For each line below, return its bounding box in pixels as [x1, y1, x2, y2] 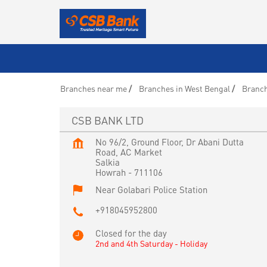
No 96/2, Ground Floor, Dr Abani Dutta [95, 135, 244, 148]
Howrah [95, 166, 126, 178]
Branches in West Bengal [138, 82, 230, 94]
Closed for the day [95, 226, 167, 239]
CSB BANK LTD [71, 113, 144, 127]
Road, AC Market [95, 145, 162, 158]
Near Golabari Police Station [95, 183, 207, 195]
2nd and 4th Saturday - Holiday [95, 237, 207, 249]
